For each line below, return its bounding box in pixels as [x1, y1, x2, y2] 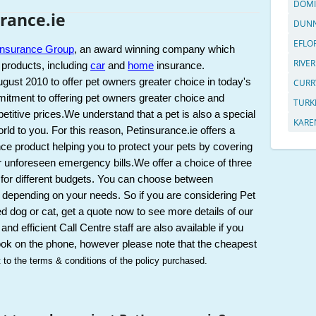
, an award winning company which [74, 44, 236, 56]
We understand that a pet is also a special [64, 109, 256, 121]
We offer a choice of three [134, 157, 253, 169]
